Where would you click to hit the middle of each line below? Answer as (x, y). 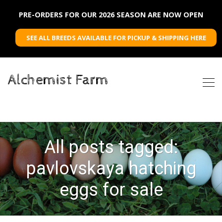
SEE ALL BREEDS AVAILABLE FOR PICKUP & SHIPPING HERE (116, 38)
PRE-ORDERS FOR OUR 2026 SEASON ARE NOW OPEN (111, 15)
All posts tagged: (111, 147)
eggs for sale (111, 190)
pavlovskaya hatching (111, 168)
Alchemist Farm (58, 80)
